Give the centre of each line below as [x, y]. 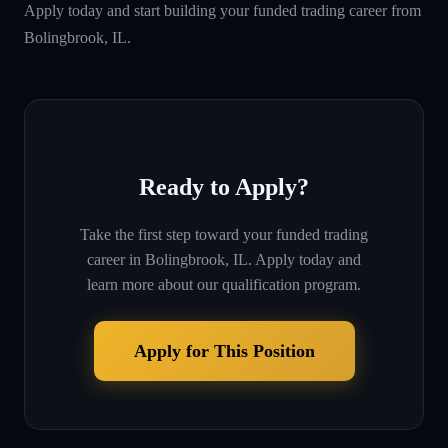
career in [114, 259]
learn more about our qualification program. [224, 284]
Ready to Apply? [224, 186]
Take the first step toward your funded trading [224, 234]
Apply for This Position [224, 350]
